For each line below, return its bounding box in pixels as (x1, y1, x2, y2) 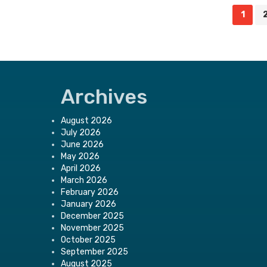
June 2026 (61, 139, 104, 150)
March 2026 (61, 175, 107, 185)
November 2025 (61, 222, 124, 233)
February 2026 (61, 187, 119, 197)
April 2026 (61, 163, 101, 173)
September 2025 (61, 246, 128, 257)
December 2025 (61, 210, 124, 221)
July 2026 (61, 127, 101, 138)
